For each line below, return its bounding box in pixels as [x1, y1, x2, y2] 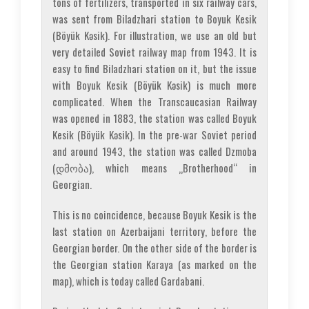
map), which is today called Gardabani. [52, 272, 204, 288]
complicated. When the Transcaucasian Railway [52, 93, 257, 109]
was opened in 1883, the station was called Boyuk [52, 110, 257, 126]
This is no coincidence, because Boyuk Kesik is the [52, 206, 257, 222]
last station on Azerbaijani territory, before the [52, 223, 257, 239]
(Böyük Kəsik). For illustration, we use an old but [52, 27, 257, 43]
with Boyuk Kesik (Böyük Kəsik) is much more [52, 77, 257, 92]
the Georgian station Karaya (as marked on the [52, 256, 257, 272]
